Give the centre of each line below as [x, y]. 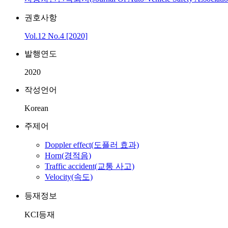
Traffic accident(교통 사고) [90, 166]
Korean [36, 108]
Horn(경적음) [68, 155]
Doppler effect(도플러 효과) [92, 145]
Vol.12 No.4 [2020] [56, 36]
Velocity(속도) [69, 177]
